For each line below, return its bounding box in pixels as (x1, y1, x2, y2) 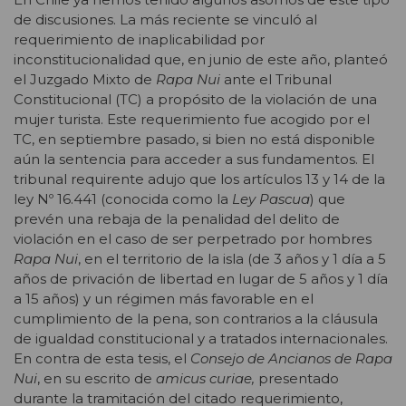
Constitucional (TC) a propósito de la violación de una (14, 90, 377, 108)
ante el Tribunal (220, 70, 332, 88)
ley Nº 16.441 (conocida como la (14, 189, 232, 208)
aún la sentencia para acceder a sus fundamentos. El (14, 150, 374, 168)
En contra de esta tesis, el (14, 349, 190, 367)
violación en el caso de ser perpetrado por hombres (14, 229, 372, 247)
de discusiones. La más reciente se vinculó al (14, 10, 317, 28)
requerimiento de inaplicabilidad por (14, 30, 265, 48)
